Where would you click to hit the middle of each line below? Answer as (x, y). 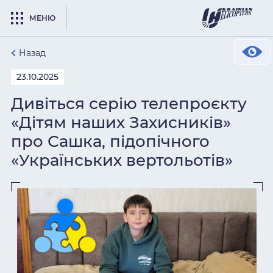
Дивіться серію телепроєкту (129, 104)
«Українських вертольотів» (122, 160)
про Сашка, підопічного (110, 141)
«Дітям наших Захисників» (121, 122)
